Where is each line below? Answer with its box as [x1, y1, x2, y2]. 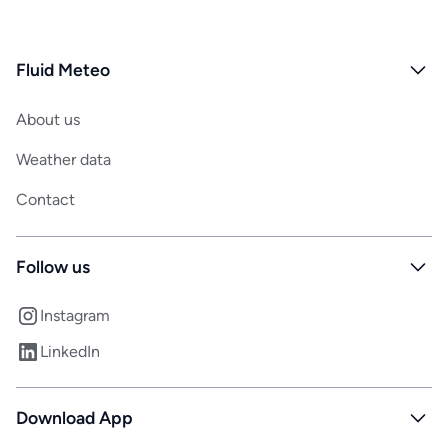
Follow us [16, 256, 90, 278]
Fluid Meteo [16, 59, 110, 81]
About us [16, 110, 80, 130]
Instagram [40, 305, 110, 325]
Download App [16, 406, 133, 428]
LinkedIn [40, 342, 100, 362]
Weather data [16, 150, 111, 170]
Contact [16, 190, 75, 210]
